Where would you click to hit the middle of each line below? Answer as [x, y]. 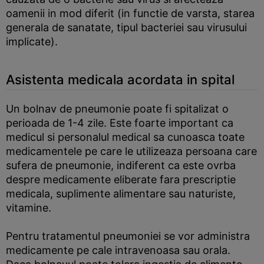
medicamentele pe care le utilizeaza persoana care [131, 151]
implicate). [32, 42]
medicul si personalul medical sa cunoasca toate [125, 137]
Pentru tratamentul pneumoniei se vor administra [128, 236]
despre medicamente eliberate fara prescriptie [121, 179]
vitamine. [29, 208]
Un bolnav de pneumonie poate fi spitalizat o [117, 109]
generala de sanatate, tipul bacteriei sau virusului [126, 27]
